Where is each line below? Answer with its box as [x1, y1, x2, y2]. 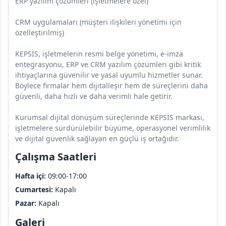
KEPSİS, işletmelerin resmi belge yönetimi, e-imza [15, 49, 183, 59]
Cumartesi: [15, 185, 53, 195]
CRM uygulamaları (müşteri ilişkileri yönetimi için [15, 17, 182, 27]
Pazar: [15, 198, 36, 208]
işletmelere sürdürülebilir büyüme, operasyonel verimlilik [15, 123, 210, 133]
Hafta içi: [15, 171, 46, 181]
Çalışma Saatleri [15, 150, 96, 164]
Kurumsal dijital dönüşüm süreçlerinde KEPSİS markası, [15, 112, 204, 123]
